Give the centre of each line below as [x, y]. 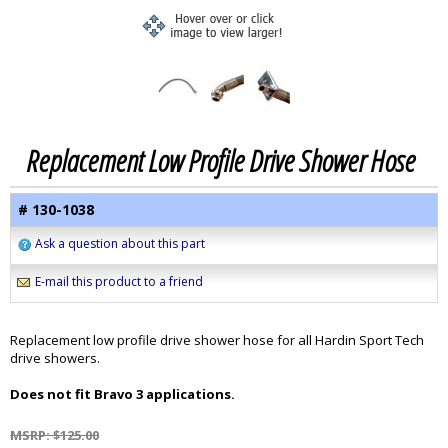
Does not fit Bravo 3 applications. [122, 394]
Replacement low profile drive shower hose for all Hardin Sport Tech [217, 340]
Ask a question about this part [120, 243]
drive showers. [55, 358]
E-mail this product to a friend [119, 281]
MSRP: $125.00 [54, 435]
